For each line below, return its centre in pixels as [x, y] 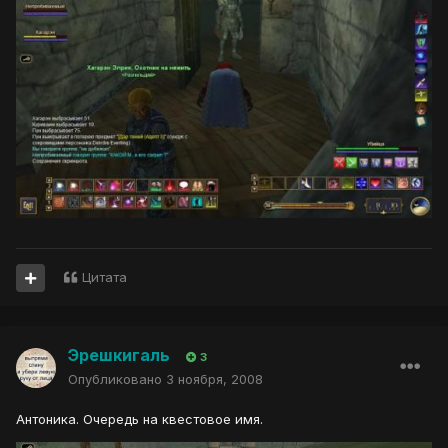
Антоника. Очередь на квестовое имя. [139, 419]
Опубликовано [117, 379]
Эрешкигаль [119, 355]
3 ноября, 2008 [214, 379]
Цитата [104, 277]
